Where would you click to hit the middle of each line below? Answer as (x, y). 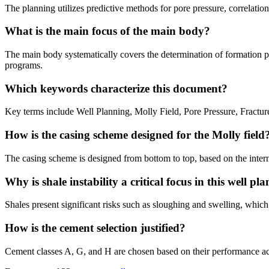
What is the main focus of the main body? (107, 31)
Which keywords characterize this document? (116, 88)
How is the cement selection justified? (95, 228)
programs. (24, 65)
